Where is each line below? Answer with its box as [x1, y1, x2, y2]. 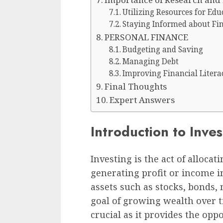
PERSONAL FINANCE [105, 31, 189, 43]
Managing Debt [122, 56, 179, 67]
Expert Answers [110, 94, 175, 106]
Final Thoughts [105, 81, 167, 92]
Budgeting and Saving [122, 44, 203, 55]
